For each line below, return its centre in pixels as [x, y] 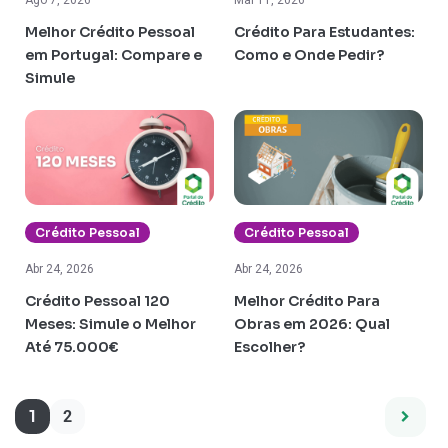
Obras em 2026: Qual [312, 324]
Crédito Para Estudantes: [324, 32]
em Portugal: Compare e [113, 55]
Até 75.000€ [72, 347]
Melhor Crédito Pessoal [110, 32]
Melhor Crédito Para [307, 301]
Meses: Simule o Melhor [110, 324]
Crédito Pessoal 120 [97, 301]
